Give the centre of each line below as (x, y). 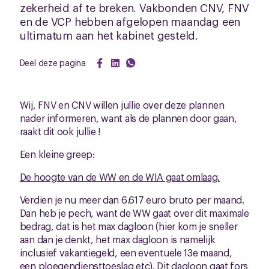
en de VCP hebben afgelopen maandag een (130, 21)
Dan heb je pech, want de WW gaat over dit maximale (134, 213)
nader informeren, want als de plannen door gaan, (128, 118)
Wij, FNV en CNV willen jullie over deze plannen (122, 104)
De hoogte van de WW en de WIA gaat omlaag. (120, 177)
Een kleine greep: (57, 154)
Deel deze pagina (53, 62)
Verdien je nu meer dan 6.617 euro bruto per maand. (132, 199)
